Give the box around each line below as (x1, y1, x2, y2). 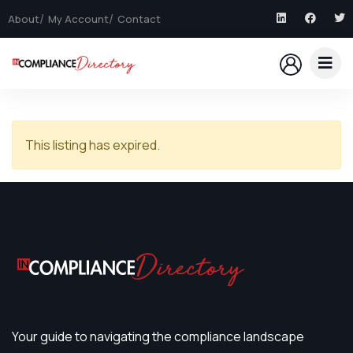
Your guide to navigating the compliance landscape (12, 328, 304, 346)
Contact (117, 12, 161, 26)
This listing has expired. (25, 136, 160, 154)
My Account (48, 12, 109, 26)
